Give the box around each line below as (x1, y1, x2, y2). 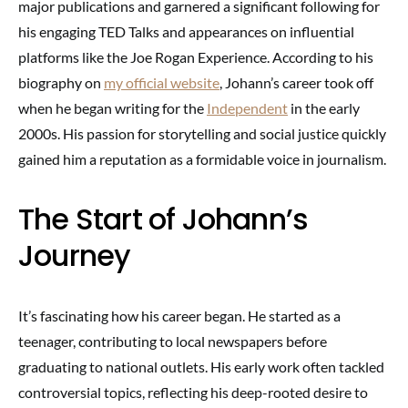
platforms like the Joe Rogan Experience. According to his (18, 48, 373, 66)
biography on (18, 74, 104, 91)
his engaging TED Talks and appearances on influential (18, 23, 354, 40)
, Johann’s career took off (219, 74, 373, 91)
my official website (104, 74, 219, 91)
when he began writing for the (18, 99, 207, 117)
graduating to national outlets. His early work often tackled (18, 358, 384, 375)
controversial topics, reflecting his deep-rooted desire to (18, 383, 368, 401)
